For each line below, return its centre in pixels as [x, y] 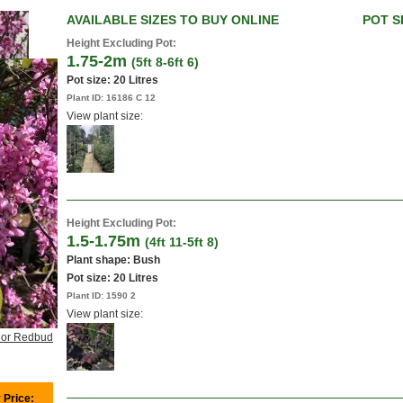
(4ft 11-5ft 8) [182, 242]
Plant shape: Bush [113, 260]
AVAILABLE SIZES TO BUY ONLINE [173, 20]
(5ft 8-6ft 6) [165, 62]
